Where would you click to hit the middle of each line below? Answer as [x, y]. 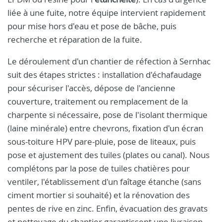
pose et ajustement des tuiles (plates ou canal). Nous [109, 155]
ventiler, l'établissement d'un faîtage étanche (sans [104, 182]
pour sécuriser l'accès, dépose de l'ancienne [91, 88]
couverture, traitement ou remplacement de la [98, 101]
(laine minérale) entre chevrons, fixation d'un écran [105, 128]
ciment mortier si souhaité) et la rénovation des [99, 195]
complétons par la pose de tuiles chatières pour [99, 168]
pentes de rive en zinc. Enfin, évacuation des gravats [108, 208]
